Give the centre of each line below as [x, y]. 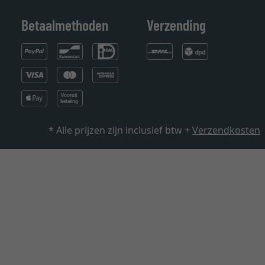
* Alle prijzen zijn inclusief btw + [120, 130]
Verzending [176, 25]
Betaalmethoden [65, 25]
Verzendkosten [226, 130]
